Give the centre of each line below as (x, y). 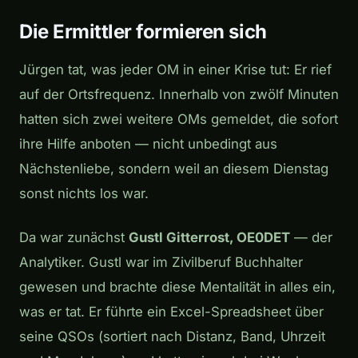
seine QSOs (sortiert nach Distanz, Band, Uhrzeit (172, 336)
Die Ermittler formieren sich (143, 32)
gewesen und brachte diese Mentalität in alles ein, (177, 286)
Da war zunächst (74, 237)
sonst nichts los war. (84, 193)
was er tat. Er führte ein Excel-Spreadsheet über (171, 311)
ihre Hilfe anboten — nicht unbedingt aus (148, 143)
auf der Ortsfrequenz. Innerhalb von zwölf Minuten (179, 94)
